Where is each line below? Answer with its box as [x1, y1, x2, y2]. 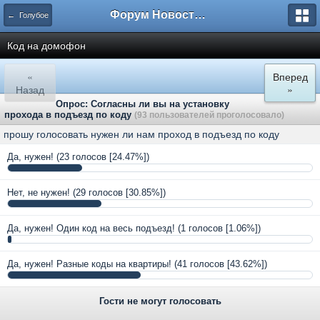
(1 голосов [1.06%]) [178, 223, 261, 234]
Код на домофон [7, 40, 86, 51]
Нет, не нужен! [7, 187, 70, 198]
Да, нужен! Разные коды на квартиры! [7, 259, 171, 269]
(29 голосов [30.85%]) [73, 187, 166, 198]
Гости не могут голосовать [99, 296, 221, 306]
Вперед [272, 69, 308, 84]
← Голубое [7, 11, 49, 19]
